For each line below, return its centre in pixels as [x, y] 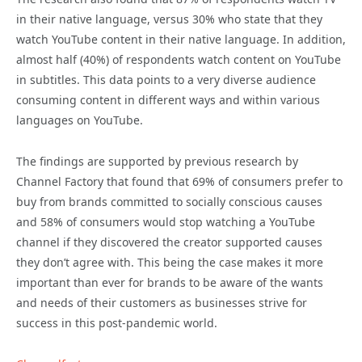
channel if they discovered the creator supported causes [169, 242]
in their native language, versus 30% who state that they [169, 19]
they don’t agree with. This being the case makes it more [170, 263]
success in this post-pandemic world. [117, 323]
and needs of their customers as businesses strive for [162, 303]
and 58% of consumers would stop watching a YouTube [166, 222]
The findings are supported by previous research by [157, 162]
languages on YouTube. [80, 120]
